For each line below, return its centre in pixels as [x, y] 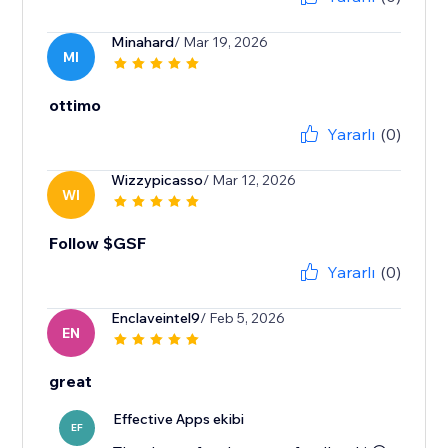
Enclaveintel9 [156, 318]
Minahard [143, 42]
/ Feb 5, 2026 [243, 318]
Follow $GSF [98, 243]
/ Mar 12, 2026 [250, 180]
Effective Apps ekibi [179, 419]
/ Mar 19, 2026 [221, 42]
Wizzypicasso [157, 180]
